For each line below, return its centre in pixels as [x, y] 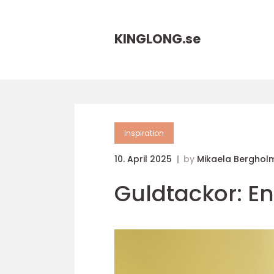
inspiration [144, 133]
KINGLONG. [150, 39]
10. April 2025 [144, 159]
